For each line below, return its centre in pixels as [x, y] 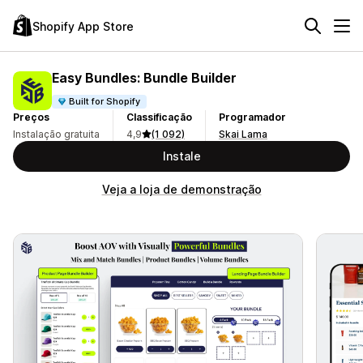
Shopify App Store [83, 26]
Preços [31, 117]
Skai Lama [243, 134]
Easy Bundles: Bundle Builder [144, 77]
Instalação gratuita [56, 134]
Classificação [159, 117]
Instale [181, 156]
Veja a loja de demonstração [181, 189]
